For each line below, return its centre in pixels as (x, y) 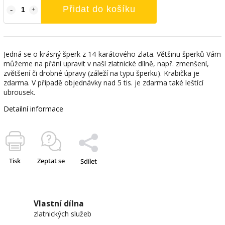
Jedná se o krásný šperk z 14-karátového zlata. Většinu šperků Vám (112, 54)
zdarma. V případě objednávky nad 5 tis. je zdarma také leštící (103, 83)
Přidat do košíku (99, 9)
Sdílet (88, 161)
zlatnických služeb (63, 214)
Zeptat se (51, 161)
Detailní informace (33, 109)
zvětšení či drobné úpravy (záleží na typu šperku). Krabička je (101, 73)
